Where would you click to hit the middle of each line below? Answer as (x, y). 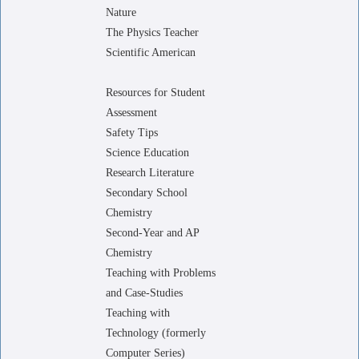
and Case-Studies (144, 293)
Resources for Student (155, 93)
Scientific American (151, 52)
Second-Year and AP (152, 233)
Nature (121, 12)
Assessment (131, 113)
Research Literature (150, 173)
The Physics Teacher (152, 32)
